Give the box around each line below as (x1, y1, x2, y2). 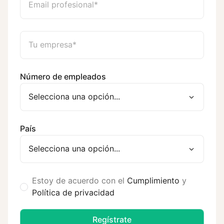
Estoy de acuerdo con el (32, 175, 127, 185)
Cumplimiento (127, 175, 182, 185)
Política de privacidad (32, 187, 114, 197)
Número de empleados (20, 71, 106, 81)
